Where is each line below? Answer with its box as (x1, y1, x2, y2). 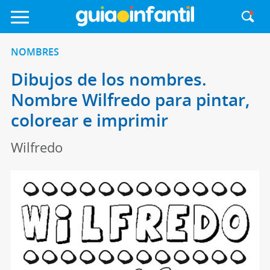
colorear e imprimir (10, 108, 168, 131)
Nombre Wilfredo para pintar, (10, 88, 250, 111)
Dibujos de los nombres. (10, 67, 207, 90)
